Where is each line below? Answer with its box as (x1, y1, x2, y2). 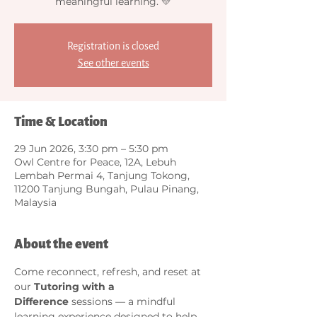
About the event (14, 235, 108, 253)
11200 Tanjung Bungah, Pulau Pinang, (14, 182, 199, 195)
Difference (14, 294, 69, 308)
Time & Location (14, 113, 108, 130)
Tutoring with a (34, 279, 117, 293)
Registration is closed (67, 39, 159, 53)
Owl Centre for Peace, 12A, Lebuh (14, 155, 176, 168)
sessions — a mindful (69, 294, 178, 308)
